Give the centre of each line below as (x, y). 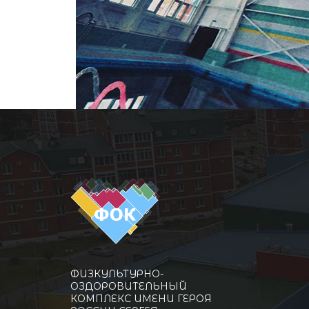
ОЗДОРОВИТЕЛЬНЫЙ (129, 286)
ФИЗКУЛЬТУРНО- (117, 273)
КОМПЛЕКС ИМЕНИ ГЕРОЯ (141, 298)
